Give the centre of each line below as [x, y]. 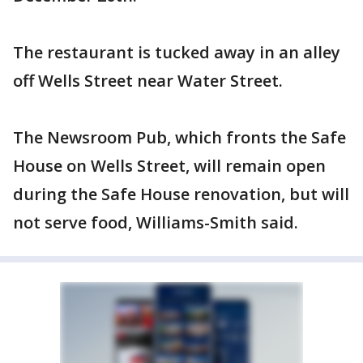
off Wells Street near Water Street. [148, 81]
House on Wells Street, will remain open [169, 166]
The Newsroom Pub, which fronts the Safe [179, 137]
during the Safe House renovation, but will [181, 194]
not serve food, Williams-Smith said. [156, 222]
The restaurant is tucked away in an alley [177, 52]
